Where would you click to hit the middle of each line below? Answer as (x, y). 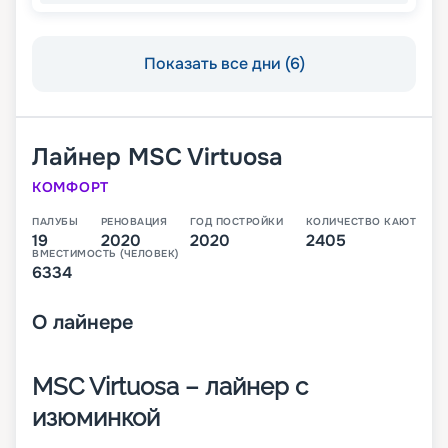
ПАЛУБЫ (55, 222)
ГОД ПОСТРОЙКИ (236, 222)
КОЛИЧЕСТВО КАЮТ (360, 222)
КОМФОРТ (70, 187)
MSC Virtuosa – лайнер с (170, 387)
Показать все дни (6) (224, 64)
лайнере (93, 323)
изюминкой (96, 418)
